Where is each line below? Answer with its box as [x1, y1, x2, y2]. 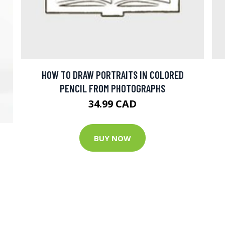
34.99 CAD [88, 97, 137, 111]
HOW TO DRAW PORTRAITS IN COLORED [41, 68, 184, 81]
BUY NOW [94, 133, 131, 143]
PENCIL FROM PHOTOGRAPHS [60, 82, 165, 95]
